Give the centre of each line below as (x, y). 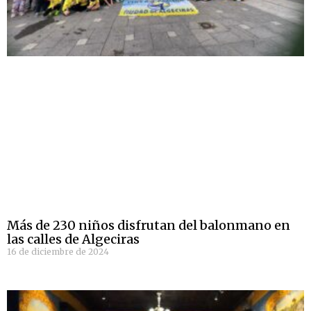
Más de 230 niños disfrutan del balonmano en (149, 226)
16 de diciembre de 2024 (58, 252)
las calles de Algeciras (73, 239)
